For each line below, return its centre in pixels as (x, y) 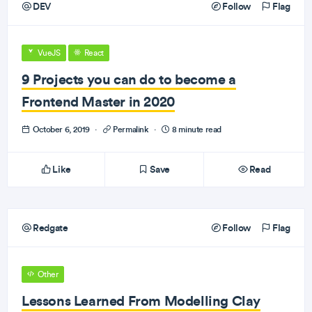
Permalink (131, 129)
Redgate (49, 228)
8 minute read (196, 129)
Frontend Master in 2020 (98, 101)
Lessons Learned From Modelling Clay (141, 301)
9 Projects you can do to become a (129, 79)
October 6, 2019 (61, 129)
